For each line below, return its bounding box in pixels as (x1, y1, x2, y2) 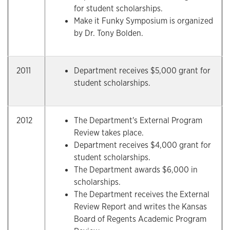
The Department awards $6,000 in (74, 164, 198, 175)
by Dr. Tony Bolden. (74, 28, 143, 39)
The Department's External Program (74, 115, 202, 126)
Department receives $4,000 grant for (74, 140, 211, 150)
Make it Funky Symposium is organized (74, 15, 213, 26)
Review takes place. (74, 127, 144, 138)
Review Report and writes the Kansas (74, 201, 207, 212)
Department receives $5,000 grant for (74, 65, 210, 76)
